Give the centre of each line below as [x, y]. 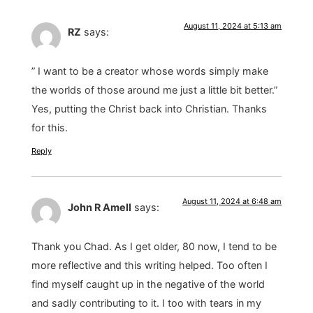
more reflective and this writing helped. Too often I [149, 265]
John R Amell [99, 207]
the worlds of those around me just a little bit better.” [154, 90]
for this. [49, 128]
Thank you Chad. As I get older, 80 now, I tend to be [154, 247]
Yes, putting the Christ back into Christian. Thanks [149, 109]
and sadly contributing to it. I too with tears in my [146, 303]
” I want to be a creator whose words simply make [150, 71]
